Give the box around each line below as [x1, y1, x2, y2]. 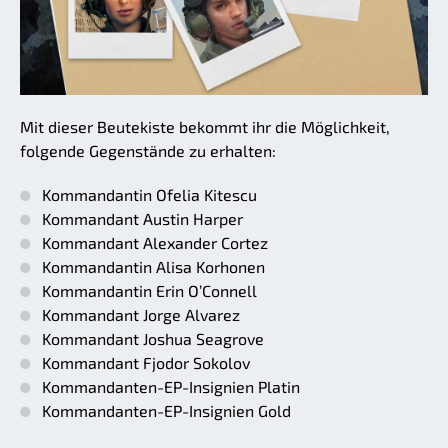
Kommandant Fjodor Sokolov [42, 352, 250, 372]
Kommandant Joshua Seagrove [42, 328, 264, 348]
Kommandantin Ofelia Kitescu [42, 184, 257, 204]
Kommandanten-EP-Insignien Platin [42, 376, 300, 396]
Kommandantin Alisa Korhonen [42, 256, 265, 276]
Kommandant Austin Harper [42, 208, 243, 228]
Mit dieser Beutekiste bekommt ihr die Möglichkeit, [20, 116, 390, 136]
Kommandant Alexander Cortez [42, 232, 268, 252]
